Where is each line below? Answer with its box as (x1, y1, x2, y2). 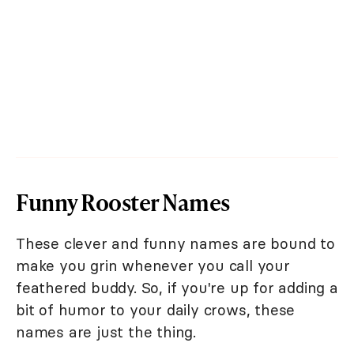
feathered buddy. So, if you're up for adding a (16, 277, 338, 297)
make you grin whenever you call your (16, 255, 290, 275)
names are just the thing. (16, 322, 197, 341)
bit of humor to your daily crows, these (16, 299, 296, 319)
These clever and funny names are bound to (16, 233, 335, 253)
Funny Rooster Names (16, 186, 230, 217)
